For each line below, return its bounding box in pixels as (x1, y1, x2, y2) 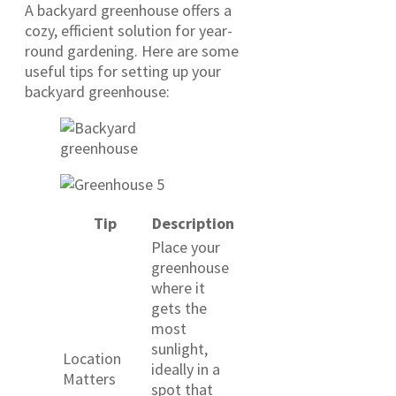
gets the (151, 297, 207, 318)
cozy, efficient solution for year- (25, 19, 232, 41)
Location (63, 347, 121, 369)
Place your (151, 236, 220, 257)
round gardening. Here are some (25, 40, 239, 61)
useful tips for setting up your (25, 60, 221, 81)
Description (152, 212, 234, 233)
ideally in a (151, 358, 220, 379)
